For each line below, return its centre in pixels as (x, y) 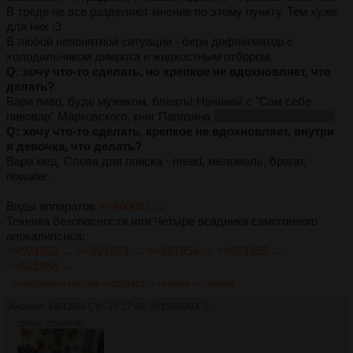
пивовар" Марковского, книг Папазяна (110, 116)
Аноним (26, 306)
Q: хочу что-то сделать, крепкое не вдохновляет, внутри (170, 131)
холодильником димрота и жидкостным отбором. (139, 56)
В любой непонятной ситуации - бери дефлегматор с (150, 41)
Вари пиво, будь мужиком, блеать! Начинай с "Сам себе (159, 101)
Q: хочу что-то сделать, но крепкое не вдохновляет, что (169, 71)
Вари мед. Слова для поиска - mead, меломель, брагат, (156, 161)
